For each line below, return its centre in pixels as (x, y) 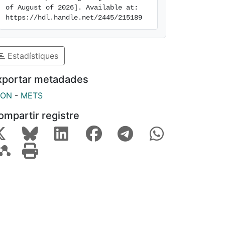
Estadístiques (32, 55)
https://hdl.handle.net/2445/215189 (74, 18)
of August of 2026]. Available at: (72, 8)
